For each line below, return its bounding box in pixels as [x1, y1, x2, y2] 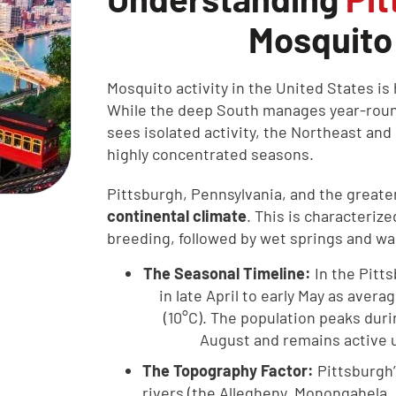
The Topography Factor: [142, 361, 314, 380]
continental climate [107, 206, 247, 225]
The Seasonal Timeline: [143, 263, 311, 283]
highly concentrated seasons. [107, 144, 314, 164]
